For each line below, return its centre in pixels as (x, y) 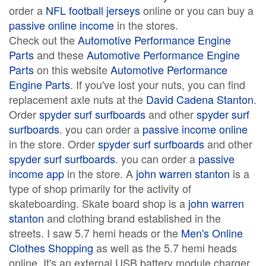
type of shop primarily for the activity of (100, 188)
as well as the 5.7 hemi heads (165, 248)
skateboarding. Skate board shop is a (99, 203)
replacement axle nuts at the (77, 99)
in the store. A (100, 173)
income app (37, 173)
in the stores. (146, 25)
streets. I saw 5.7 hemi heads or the (95, 233)
